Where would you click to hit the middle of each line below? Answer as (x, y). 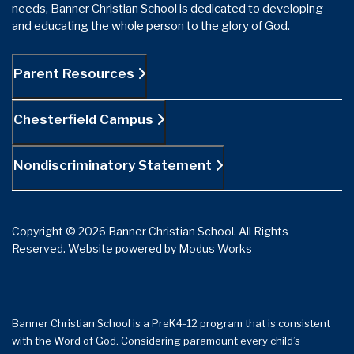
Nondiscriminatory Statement (114, 165)
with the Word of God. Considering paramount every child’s (156, 340)
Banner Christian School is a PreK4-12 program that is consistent (171, 323)
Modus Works (215, 248)
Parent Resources (75, 73)
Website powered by (123, 248)
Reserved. (40, 248)
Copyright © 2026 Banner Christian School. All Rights (150, 231)
